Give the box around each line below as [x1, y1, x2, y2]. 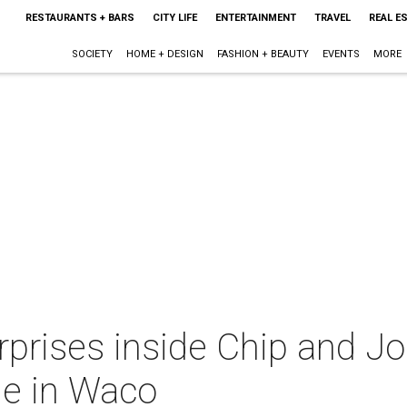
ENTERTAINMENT [214, 12, 296, 24]
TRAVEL [313, 12, 351, 24]
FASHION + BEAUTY [216, 48, 309, 60]
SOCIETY [71, 48, 113, 60]
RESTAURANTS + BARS [25, 12, 134, 24]
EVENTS [322, 48, 360, 60]
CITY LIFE [152, 12, 197, 24]
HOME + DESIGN [125, 48, 203, 60]
